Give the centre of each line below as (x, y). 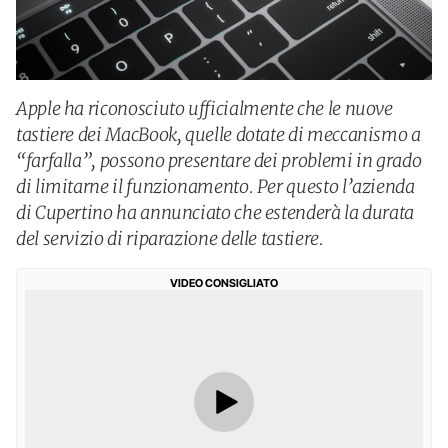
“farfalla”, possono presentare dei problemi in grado (219, 160)
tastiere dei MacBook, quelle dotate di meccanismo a (218, 134)
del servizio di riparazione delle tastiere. (170, 238)
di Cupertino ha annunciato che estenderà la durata (215, 212)
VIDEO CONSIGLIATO (224, 283)
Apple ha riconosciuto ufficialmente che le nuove (204, 108)
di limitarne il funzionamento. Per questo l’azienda (215, 186)
